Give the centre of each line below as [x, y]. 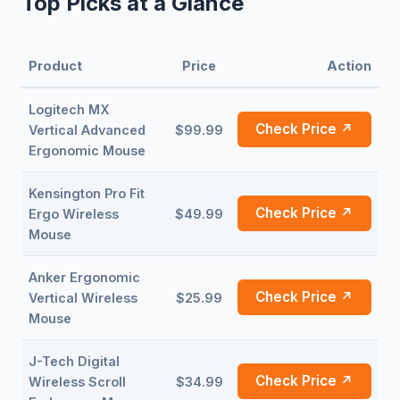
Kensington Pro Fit [87, 193]
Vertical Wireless [83, 298]
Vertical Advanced [87, 130]
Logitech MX [69, 109]
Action [349, 66]
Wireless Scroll [77, 382]
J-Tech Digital [74, 361]
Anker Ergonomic [84, 277]
